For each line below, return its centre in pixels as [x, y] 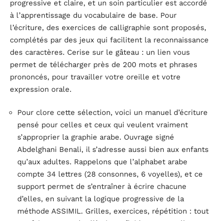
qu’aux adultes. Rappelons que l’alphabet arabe [102, 162]
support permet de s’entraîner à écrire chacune [102, 187]
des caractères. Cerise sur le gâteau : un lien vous [100, 52]
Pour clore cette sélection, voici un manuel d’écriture [112, 113]
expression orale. [41, 89]
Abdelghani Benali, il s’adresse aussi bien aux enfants [113, 150]
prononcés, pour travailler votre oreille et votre [95, 77]
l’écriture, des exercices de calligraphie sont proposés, [108, 27]
